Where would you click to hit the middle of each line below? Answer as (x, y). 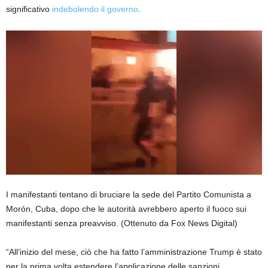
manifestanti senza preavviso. (62, 223)
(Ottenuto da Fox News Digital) (179, 223)
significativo (29, 9)
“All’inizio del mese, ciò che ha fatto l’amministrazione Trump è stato (134, 252)
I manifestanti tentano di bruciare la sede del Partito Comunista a (129, 194)
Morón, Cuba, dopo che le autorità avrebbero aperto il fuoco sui (126, 208)
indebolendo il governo (95, 9)
